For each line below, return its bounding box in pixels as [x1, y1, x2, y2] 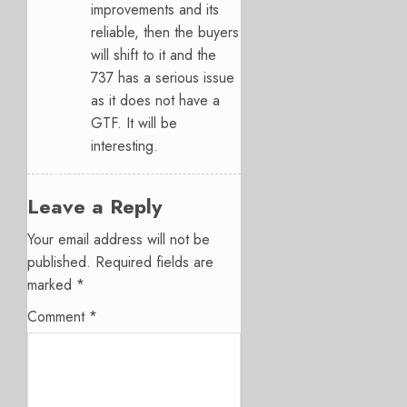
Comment [27, 305, 89, 327]
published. [27, 251, 91, 273]
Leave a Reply [27, 191, 162, 221]
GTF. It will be [91, 112, 177, 134]
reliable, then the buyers [91, 21, 239, 43]
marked [27, 273, 76, 295]
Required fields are [95, 251, 213, 273]
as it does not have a [91, 89, 220, 111]
